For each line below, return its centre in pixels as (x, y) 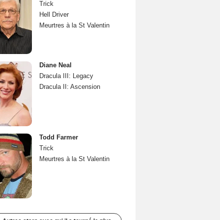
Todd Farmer (59, 137)
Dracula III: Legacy (66, 76)
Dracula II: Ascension (70, 87)
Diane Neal (55, 65)
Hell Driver (54, 14)
